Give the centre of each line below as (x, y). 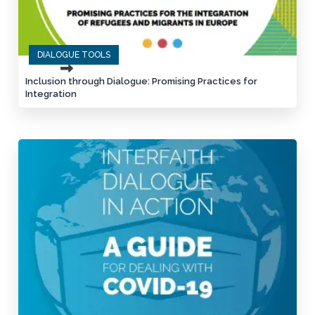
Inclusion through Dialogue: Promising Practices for (142, 82)
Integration (51, 94)
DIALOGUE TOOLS (74, 55)
